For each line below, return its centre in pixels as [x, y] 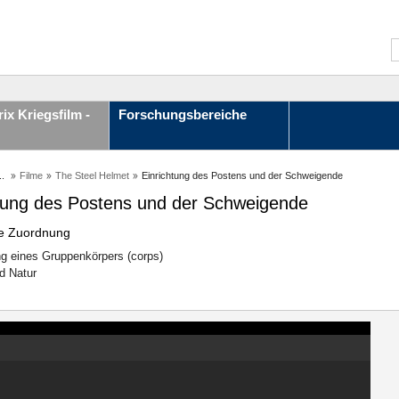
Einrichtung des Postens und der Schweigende [242, 175]
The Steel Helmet [92, 175]
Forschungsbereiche [183, 114]
